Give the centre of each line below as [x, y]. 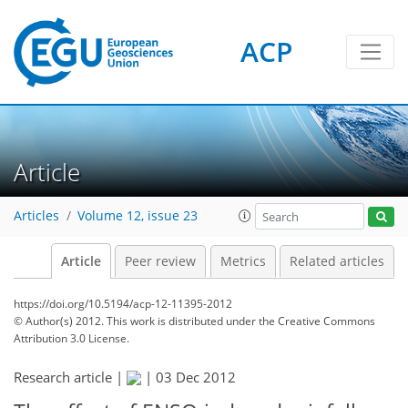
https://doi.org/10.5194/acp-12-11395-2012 [123, 304]
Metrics [243, 261]
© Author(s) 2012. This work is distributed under [136, 321]
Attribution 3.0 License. [71, 338]
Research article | [70, 377]
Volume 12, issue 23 [138, 216]
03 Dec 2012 [196, 377]
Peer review [160, 261]
